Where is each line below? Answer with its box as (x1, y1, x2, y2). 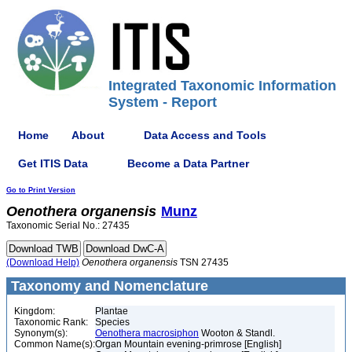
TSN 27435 (178, 257, 229, 268)
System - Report (108, 94, 217, 110)
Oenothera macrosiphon (95, 328, 199, 339)
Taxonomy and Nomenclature (7, 278, 208, 294)
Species (95, 317, 130, 328)
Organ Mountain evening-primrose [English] (95, 339, 281, 350)
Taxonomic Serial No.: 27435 (6, 220, 130, 231)
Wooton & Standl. (199, 328, 275, 339)
